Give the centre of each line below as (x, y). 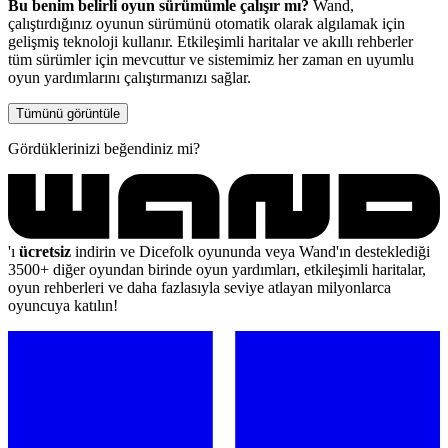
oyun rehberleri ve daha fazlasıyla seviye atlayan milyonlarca (199, 287)
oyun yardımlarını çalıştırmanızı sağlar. (129, 77)
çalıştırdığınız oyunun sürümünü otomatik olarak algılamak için (206, 23)
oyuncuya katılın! (63, 305)
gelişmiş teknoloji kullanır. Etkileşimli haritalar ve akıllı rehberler (210, 41)
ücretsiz (45, 251)
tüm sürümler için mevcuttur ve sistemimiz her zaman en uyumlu (211, 59)
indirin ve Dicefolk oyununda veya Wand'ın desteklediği (250, 251)
